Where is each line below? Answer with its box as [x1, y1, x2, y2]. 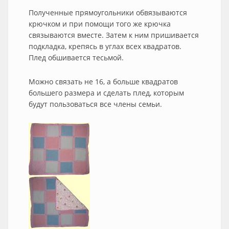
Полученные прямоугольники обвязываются [29, 8, 187, 17]
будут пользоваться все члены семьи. [29, 99, 162, 109]
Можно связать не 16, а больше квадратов [29, 77, 178, 86]
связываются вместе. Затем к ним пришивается [29, 30, 199, 40]
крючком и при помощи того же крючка [29, 19, 171, 29]
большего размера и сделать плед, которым [29, 88, 184, 98]
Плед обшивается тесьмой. [29, 53, 124, 62]
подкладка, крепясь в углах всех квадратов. [29, 41, 181, 51]
